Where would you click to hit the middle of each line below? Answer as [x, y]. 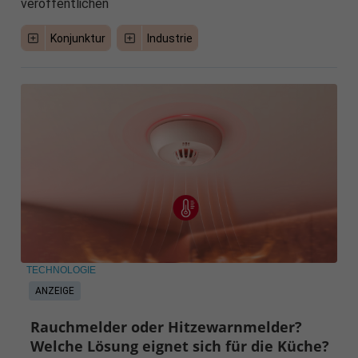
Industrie [169, 39]
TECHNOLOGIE [61, 270]
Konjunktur [78, 39]
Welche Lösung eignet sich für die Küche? [180, 346]
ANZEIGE [54, 290]
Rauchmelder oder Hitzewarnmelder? [167, 327]
